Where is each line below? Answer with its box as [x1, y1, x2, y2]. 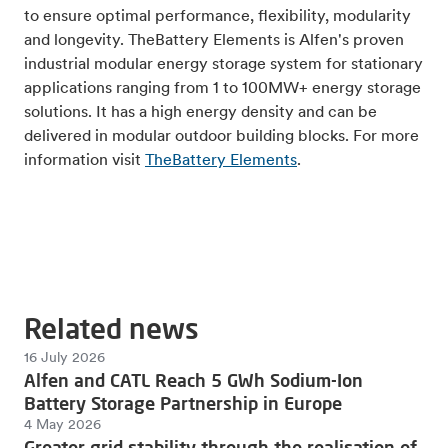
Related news [24, 311, 199, 347]
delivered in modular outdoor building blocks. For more [24, 129, 419, 146]
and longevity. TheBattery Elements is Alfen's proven [24, 33, 404, 50]
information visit [24, 153, 145, 170]
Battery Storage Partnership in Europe [24, 392, 342, 415]
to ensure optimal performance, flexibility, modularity [24, 9, 411, 26]
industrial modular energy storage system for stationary [24, 57, 423, 74]
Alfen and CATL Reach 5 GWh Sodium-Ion [24, 369, 363, 392]
